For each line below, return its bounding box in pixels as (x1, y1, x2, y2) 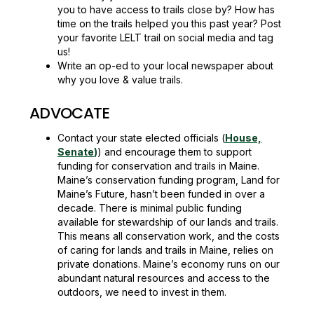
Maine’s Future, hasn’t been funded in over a (57, 188, 265, 200)
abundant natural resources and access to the (57, 272, 270, 284)
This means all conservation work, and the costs (57, 230, 280, 242)
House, (225, 132, 261, 144)
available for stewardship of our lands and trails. (57, 216, 278, 228)
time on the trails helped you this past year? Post (57, 18, 281, 29)
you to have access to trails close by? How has (57, 4, 275, 15)
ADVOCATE (29, 102, 110, 124)
